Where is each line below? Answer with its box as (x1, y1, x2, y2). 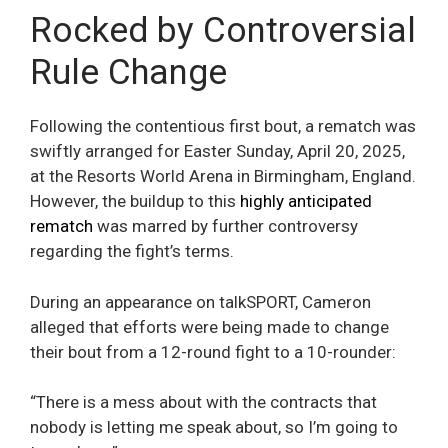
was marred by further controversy (93, 216, 358, 237)
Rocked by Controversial (30, 10, 416, 52)
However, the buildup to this (30, 191, 240, 212)
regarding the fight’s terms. (30, 241, 234, 262)
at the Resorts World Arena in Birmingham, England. (30, 166, 416, 187)
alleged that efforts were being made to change (30, 316, 389, 337)
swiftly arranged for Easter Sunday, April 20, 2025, (30, 141, 405, 162)
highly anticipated (240, 191, 372, 212)
